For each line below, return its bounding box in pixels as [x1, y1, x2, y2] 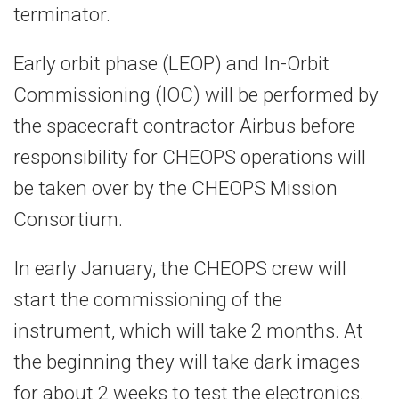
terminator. [13, 3, 110, 27]
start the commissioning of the [13, 288, 282, 312]
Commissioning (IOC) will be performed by [13, 83, 379, 107]
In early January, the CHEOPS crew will [13, 256, 346, 281]
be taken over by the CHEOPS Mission [13, 176, 338, 200]
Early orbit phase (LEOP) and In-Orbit [13, 52, 330, 76]
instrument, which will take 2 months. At [13, 319, 363, 343]
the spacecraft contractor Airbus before [13, 114, 355, 138]
